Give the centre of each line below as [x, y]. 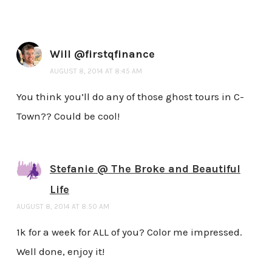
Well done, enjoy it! [60, 251]
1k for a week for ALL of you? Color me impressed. [129, 232]
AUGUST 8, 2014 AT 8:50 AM [63, 207]
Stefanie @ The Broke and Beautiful [145, 169]
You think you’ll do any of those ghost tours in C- [130, 97]
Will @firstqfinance [102, 54]
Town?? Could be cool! [68, 116]
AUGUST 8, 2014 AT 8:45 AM [96, 71]
